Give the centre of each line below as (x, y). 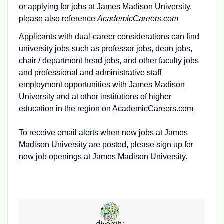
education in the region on (65, 108)
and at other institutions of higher (113, 96)
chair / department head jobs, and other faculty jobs (109, 60)
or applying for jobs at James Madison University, (105, 6)
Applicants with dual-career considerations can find (109, 36)
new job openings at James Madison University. (103, 156)
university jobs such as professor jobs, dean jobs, (105, 48)
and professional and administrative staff (90, 72)
